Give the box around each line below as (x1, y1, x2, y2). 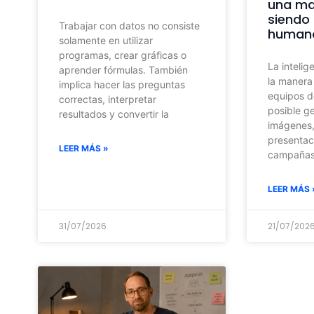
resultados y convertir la (58, 107, 169, 120)
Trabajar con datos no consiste (58, 19, 200, 32)
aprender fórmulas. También (58, 63, 188, 76)
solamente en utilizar (58, 34, 153, 46)
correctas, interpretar (58, 93, 156, 105)
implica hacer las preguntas (58, 78, 185, 90)
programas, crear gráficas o (58, 48, 186, 61)
